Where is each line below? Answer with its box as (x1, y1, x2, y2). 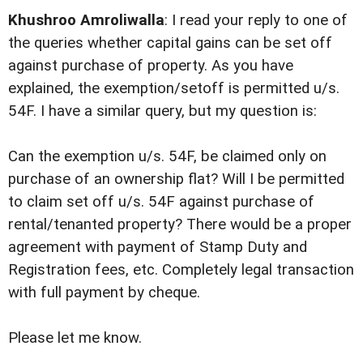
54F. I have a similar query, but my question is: (8, 102, 317, 121)
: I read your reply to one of (164, 11, 348, 30)
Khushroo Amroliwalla (8, 11, 164, 30)
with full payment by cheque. (8, 284, 200, 302)
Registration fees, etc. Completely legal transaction (8, 261, 354, 280)
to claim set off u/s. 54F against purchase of (8, 193, 314, 211)
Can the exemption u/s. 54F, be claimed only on (8, 147, 327, 166)
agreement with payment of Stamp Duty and (8, 238, 307, 257)
